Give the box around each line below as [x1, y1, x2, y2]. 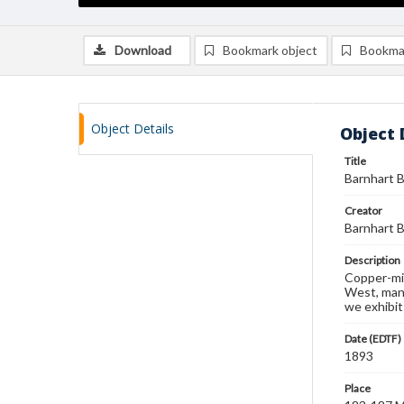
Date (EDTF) [344, 332, 401, 345]
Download [115, 42, 171, 58]
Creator [344, 204, 382, 217]
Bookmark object [223, 42, 317, 58]
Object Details [91, 120, 174, 137]
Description [344, 253, 400, 267]
